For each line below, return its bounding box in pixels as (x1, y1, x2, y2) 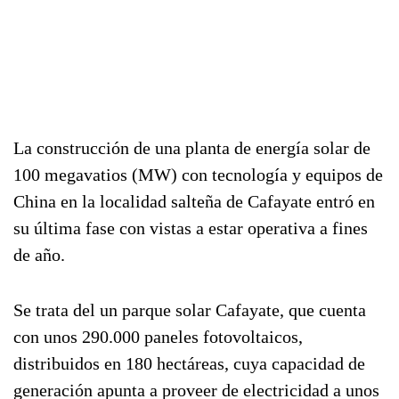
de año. (13, 245, 65, 265)
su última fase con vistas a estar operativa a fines (13, 218, 368, 238)
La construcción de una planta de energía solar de (13, 138, 370, 158)
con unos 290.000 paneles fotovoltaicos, (13, 327, 303, 346)
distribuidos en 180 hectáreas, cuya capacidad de (13, 354, 365, 373)
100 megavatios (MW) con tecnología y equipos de (13, 165, 383, 184)
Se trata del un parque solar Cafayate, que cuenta (13, 300, 366, 320)
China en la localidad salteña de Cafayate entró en (13, 191, 375, 211)
